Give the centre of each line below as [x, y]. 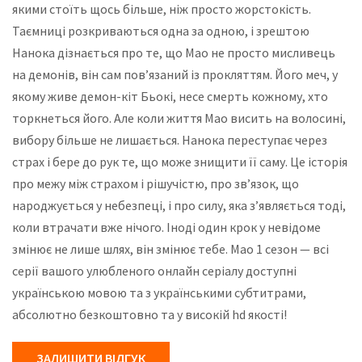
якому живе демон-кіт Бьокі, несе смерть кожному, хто [170, 96]
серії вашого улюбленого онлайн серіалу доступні [154, 270]
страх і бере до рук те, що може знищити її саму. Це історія [180, 161]
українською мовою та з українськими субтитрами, [159, 292]
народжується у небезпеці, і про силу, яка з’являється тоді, [179, 205]
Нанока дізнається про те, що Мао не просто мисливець [174, 52]
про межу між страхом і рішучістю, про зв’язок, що [156, 183]
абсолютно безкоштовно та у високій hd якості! [149, 314]
